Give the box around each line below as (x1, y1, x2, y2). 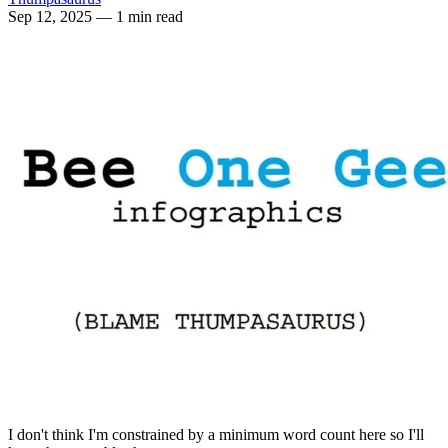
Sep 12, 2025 (8, 7, 96, 25)
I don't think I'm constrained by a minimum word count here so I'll (8, 426, 424, 444)
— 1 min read (96, 7, 183, 25)
